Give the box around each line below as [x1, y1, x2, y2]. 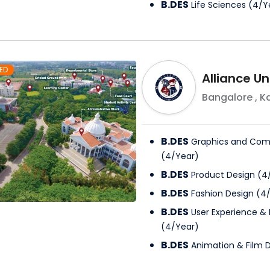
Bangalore [201, 90, 253, 105]
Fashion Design [190, 187, 254, 200]
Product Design [190, 169, 255, 181]
